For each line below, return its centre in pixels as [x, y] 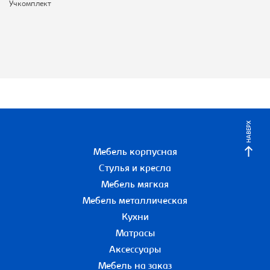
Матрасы [135, 234]
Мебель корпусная [135, 153]
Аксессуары [135, 250]
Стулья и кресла [135, 169]
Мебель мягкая [135, 185]
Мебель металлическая [135, 202]
